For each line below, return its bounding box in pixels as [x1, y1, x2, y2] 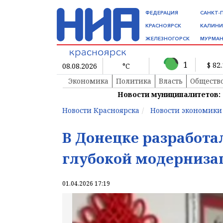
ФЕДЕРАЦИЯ [145, 9, 178, 16]
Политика [116, 76, 151, 86]
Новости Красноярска [62, 106, 139, 115]
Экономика [68, 76, 109, 86]
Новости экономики [150, 106, 222, 115]
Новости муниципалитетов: [117, 90, 221, 100]
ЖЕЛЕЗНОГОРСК [145, 35, 190, 42]
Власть [159, 76, 183, 86]
